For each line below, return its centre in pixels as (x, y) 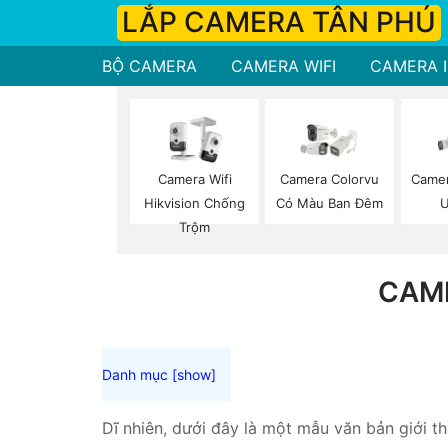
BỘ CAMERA (149, 66)
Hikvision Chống (195, 203)
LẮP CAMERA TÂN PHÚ (279, 22)
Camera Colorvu (330, 179)
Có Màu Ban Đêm (330, 203)
